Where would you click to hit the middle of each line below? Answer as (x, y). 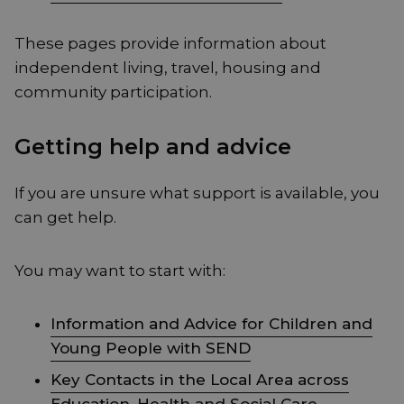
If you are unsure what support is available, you (197, 193)
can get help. (65, 218)
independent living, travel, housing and (168, 68)
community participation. (113, 92)
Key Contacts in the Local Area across (200, 380)
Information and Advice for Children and (211, 324)
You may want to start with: (120, 271)
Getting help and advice (153, 147)
